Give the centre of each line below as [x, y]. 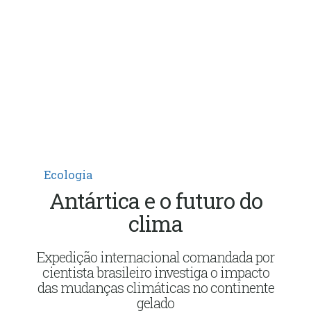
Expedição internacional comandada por [155, 257]
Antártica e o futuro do [155, 200]
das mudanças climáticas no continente [155, 287]
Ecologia [68, 174]
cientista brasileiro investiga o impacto [155, 272]
